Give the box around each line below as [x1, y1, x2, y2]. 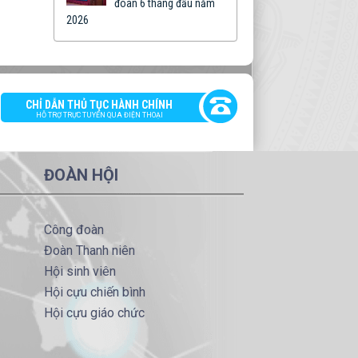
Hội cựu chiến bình [43, 284, 145, 300]
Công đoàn [43, 222, 104, 238]
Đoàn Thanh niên [43, 243, 135, 259]
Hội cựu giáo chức [43, 305, 145, 321]
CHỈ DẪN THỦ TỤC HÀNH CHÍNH [26, 98, 173, 112]
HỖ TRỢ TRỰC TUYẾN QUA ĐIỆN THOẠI [35, 111, 163, 120]
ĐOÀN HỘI [43, 165, 118, 185]
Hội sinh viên [43, 264, 116, 280]
